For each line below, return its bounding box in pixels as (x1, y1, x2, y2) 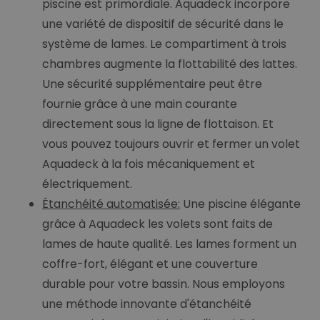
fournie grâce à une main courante (42, 96, 237, 113)
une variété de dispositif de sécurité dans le (42, 16, 284, 33)
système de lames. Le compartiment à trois (42, 36, 286, 53)
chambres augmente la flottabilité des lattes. (42, 56, 297, 73)
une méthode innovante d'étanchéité (42, 296, 251, 313)
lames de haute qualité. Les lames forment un (42, 236, 296, 253)
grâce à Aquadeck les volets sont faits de (42, 216, 273, 233)
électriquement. (42, 176, 132, 193)
